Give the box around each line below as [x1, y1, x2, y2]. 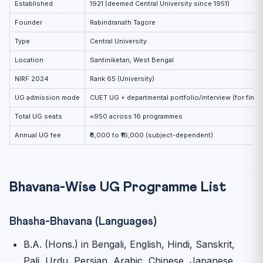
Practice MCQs [28, 12, 83, 22]
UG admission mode [15, 93, 80, 102]
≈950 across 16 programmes [90, 112, 183, 120]
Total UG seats [15, 112, 62, 120]
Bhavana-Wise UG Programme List [9, 180, 227, 194]
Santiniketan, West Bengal [90, 55, 174, 64]
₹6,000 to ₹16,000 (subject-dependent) [90, 130, 213, 139]
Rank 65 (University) [90, 74, 154, 83]
